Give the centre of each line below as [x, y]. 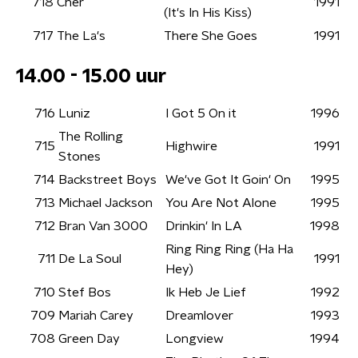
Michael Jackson [105, 203]
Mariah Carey [96, 316]
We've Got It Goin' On [228, 180]
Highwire [191, 146]
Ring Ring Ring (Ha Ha [229, 249]
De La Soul [90, 259]
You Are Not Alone [221, 203]
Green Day [89, 339]
